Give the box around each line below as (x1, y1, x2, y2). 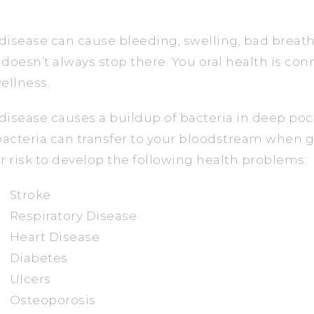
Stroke (9, 188, 51, 203)
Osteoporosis (9, 293, 96, 308)
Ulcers (9, 272, 51, 287)
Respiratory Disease (9, 209, 137, 224)
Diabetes (9, 251, 68, 266)
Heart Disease (9, 230, 100, 245)
